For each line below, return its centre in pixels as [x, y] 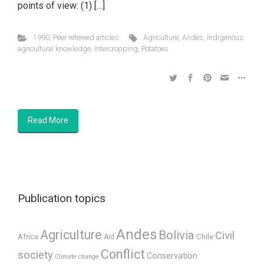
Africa [28, 237]
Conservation [172, 256]
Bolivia [176, 235]
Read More [48, 120]
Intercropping [116, 49]
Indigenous [225, 37]
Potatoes [155, 49]
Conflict [123, 255]
